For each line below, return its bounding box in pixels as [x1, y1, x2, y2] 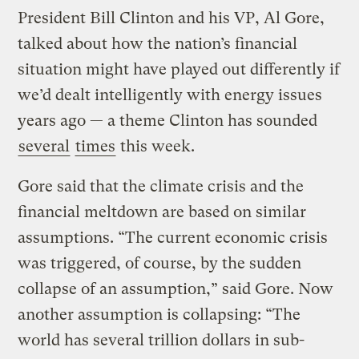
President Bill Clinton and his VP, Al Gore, [18, 8, 325, 27]
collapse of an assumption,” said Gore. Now [18, 279, 334, 298]
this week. [116, 136, 196, 155]
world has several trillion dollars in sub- [18, 330, 305, 349]
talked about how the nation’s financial [18, 34, 298, 53]
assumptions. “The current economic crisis [18, 228, 329, 247]
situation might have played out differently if [18, 59, 341, 79]
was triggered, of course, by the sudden [18, 253, 302, 272]
